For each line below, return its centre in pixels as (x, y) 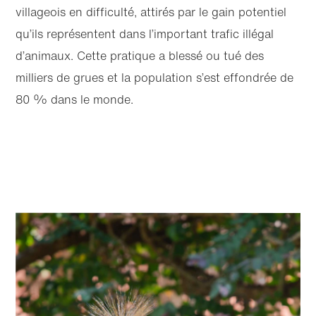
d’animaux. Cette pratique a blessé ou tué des (140, 56)
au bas (190, 184)
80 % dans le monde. (75, 100)
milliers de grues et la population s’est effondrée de (155, 78)
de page (190, 194)
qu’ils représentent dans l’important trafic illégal (145, 34)
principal (176, 200)
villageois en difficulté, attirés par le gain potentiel (151, 12)
